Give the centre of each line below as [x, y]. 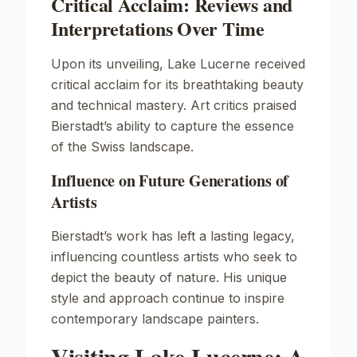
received [278, 64]
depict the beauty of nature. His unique [169, 277]
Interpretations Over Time [158, 28]
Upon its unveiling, [109, 64]
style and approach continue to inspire [168, 298]
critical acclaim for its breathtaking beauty [177, 84]
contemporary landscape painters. [155, 319]
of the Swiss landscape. [122, 147]
